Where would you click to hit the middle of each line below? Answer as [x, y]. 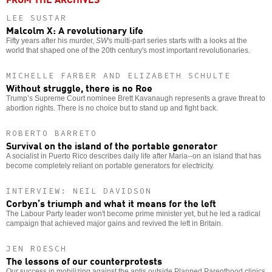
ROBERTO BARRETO [52, 134]
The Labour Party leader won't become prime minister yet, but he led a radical [133, 214]
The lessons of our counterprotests [84, 261]
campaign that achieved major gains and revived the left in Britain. [114, 224]
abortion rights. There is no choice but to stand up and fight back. [112, 108]
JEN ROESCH [36, 249]
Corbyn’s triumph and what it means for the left [111, 203]
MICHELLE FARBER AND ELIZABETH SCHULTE [118, 76]
